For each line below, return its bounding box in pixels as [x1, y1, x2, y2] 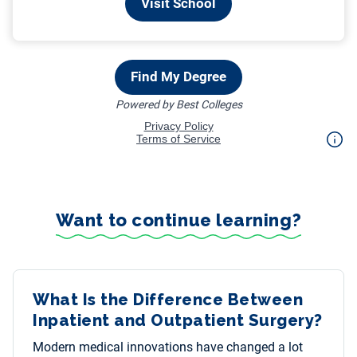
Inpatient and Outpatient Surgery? [33, 311, 323, 331]
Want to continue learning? [55, 210, 302, 231]
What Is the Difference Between [33, 290, 303, 310]
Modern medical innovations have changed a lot [33, 339, 303, 355]
